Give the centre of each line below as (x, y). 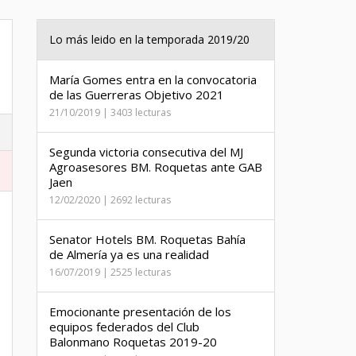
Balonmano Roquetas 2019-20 (133, 342)
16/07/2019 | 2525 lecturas (110, 272)
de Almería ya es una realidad (129, 254)
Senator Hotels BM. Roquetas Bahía (147, 239)
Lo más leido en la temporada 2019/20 (149, 39)
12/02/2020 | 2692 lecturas (110, 200)
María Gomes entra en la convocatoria (153, 79)
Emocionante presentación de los (140, 311)
